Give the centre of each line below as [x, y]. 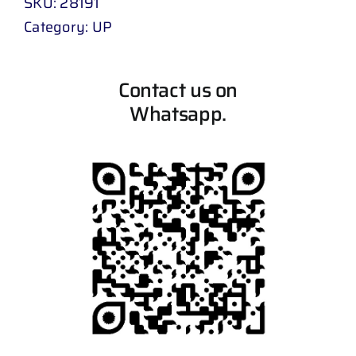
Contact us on [178, 90]
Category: [58, 27]
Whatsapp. [178, 114]
